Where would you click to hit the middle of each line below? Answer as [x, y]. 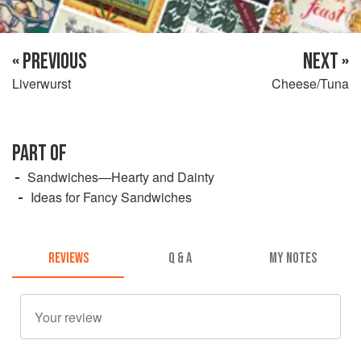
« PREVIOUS [50, 61]
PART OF [39, 153]
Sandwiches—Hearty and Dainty [121, 176]
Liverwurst [41, 83]
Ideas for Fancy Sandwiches [111, 197]
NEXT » [326, 61]
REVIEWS [68, 259]
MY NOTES [293, 259]
